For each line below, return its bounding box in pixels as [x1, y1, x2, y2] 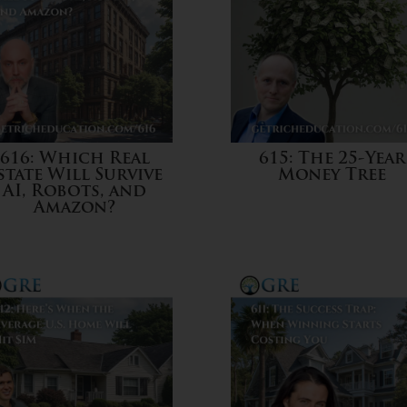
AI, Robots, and [3, 184, 147, 202]
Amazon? [33, 200, 116, 218]
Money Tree [278, 167, 387, 185]
